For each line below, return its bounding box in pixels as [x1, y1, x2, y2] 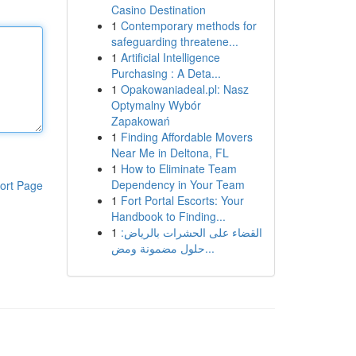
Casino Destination [110, 2, 206, 17]
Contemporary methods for [120, 17, 257, 33]
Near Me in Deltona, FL [110, 145, 229, 161]
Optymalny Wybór [110, 97, 201, 113]
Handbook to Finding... [110, 208, 226, 224]
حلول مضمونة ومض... [204, 240, 215, 256]
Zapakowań [110, 113, 170, 129]
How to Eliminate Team [120, 161, 237, 176]
